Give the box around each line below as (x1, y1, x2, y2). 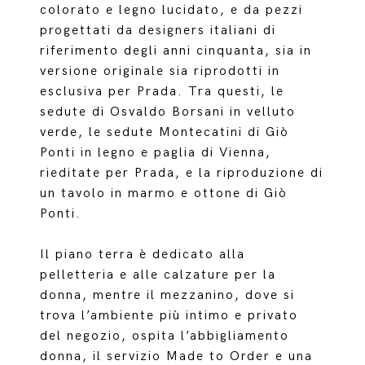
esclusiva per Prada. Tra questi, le (40, 84, 285, 99)
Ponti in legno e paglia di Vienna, (40, 145, 272, 161)
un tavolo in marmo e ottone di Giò (40, 186, 288, 201)
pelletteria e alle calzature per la (40, 267, 277, 283)
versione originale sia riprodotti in (40, 64, 281, 79)
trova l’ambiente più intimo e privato (40, 308, 299, 323)
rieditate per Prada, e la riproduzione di (40, 165, 324, 181)
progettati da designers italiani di (40, 23, 277, 38)
